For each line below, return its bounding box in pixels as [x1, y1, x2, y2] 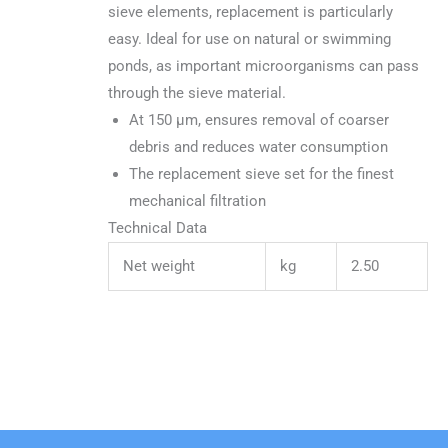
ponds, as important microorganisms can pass [107, 57, 419, 76]
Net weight [123, 257, 196, 276]
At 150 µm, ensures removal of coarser [129, 111, 390, 130]
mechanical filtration [129, 192, 267, 211]
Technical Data [107, 219, 207, 238]
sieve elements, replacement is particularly [107, 3, 393, 22]
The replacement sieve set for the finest [129, 165, 395, 184]
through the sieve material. [107, 84, 286, 103]
